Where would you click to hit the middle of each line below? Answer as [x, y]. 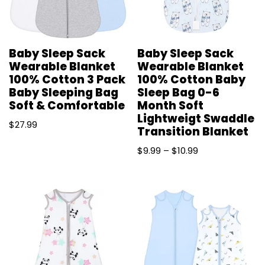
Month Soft [171, 105]
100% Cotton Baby [192, 79]
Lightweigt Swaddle [196, 118]
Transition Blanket [193, 131]
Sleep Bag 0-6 [179, 92]
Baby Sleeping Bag [64, 92]
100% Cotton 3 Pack [67, 79]
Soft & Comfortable [67, 105]
